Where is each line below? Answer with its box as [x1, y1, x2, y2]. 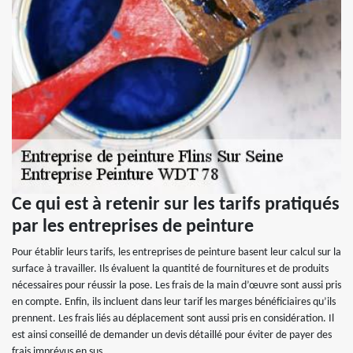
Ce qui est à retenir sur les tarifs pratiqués [12, 195, 340, 214]
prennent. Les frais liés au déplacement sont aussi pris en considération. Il [12, 313, 334, 325]
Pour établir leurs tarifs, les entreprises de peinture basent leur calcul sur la [12, 247, 341, 258]
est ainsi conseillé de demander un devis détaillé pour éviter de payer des [12, 329, 332, 341]
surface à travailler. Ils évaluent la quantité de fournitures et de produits [12, 263, 329, 275]
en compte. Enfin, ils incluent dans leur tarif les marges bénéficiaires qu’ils [12, 296, 336, 308]
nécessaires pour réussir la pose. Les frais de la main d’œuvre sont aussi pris [12, 280, 341, 292]
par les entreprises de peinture [12, 217, 254, 236]
